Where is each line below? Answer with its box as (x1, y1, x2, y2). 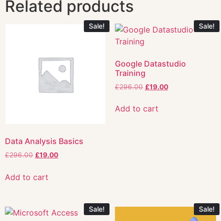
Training (114, 68, 146, 78)
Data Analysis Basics (5, 136, 83, 147)
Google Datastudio (114, 58, 186, 69)
